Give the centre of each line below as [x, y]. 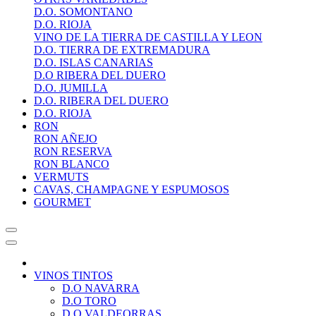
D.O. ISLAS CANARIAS [93, 62]
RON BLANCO [72, 164]
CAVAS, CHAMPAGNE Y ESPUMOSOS [132, 189]
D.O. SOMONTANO [83, 12]
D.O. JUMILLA [71, 88]
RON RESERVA [73, 151]
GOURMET [62, 202]
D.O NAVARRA [101, 288]
